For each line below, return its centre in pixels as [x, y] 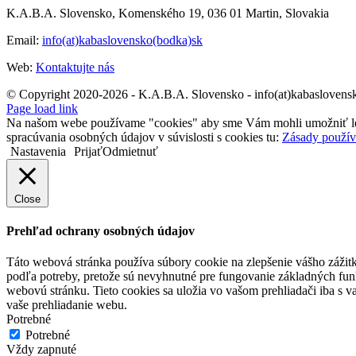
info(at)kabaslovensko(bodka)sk [122, 40]
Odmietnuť [130, 151]
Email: [24, 40]
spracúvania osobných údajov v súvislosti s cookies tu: [144, 137]
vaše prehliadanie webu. [67, 305]
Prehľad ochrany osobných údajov [101, 231]
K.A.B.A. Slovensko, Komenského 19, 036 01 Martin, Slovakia [168, 13]
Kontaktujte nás [75, 67]
